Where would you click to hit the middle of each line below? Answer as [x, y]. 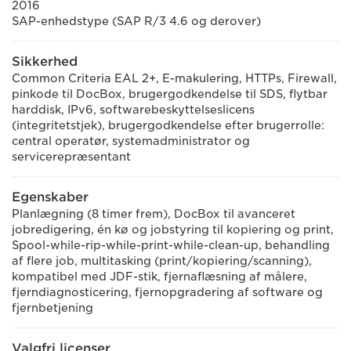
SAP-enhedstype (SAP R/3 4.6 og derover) [136, 21]
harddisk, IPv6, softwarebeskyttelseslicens [133, 110]
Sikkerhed [45, 62]
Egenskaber [50, 197]
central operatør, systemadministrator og [131, 141]
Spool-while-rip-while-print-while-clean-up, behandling [171, 245]
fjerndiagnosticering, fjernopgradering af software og [167, 292]
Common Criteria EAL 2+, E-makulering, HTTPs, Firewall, [174, 78]
